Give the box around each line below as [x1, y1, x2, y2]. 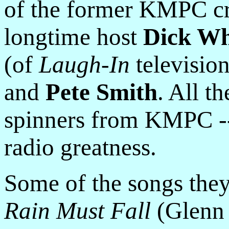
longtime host [4, 24, 143, 50]
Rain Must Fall [4, 197, 151, 224]
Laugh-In [39, 51, 130, 78]
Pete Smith [45, 79, 157, 105]
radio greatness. [4, 134, 156, 161]
